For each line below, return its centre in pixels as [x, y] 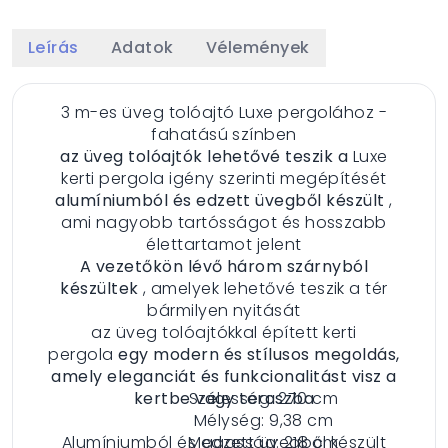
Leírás [53, 47]
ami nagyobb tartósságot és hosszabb [224, 222]
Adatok [142, 47]
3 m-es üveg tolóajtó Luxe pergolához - [224, 112]
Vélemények [257, 47]
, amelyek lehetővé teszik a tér [263, 288]
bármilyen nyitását [224, 310]
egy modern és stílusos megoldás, [259, 354]
